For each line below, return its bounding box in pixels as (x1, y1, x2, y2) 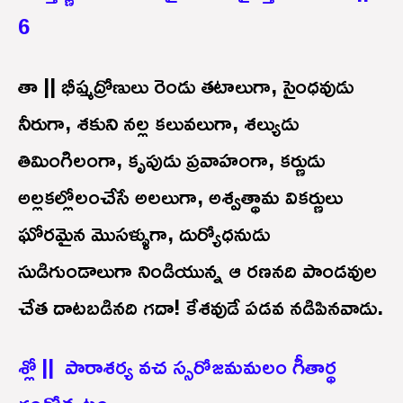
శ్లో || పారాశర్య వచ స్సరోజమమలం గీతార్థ (18, 345, 336, 387)
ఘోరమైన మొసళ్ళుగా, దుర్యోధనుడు (18, 211, 270, 254)
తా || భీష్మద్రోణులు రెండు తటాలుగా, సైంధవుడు (18, 64, 354, 106)
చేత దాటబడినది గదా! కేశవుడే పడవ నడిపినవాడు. (18, 285, 383, 327)
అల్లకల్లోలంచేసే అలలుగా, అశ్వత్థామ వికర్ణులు (18, 175, 343, 217)
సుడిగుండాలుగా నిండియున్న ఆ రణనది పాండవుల (18, 248, 377, 291)
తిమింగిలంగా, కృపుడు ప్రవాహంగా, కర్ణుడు (18, 138, 325, 180)
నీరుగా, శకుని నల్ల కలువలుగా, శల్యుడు (18, 101, 299, 143)
